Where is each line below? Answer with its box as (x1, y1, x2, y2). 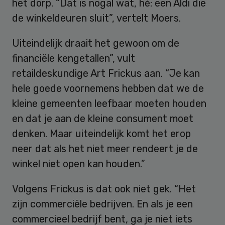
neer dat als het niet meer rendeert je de (12, 142, 198, 155)
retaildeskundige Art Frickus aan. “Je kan (12, 67, 200, 79)
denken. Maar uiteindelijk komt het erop (12, 127, 191, 140)
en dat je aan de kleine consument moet (12, 112, 193, 125)
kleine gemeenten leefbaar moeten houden (12, 97, 206, 109)
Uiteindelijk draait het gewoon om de (12, 37, 179, 49)
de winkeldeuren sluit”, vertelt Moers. (12, 12, 181, 24)
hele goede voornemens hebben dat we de (12, 82, 204, 94)
